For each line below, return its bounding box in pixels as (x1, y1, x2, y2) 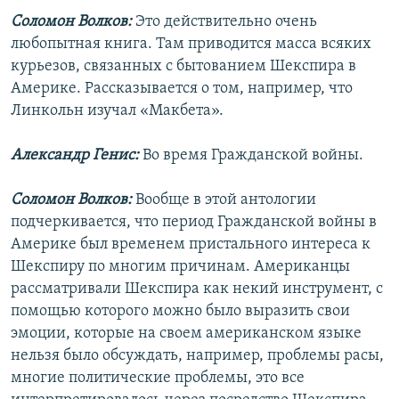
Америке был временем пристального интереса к (11, 236, 370, 254)
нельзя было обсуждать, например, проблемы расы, (11, 347, 384, 365)
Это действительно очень (135, 13, 317, 31)
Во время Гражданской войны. (142, 147, 363, 165)
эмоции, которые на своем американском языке (11, 325, 362, 343)
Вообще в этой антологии (132, 191, 316, 209)
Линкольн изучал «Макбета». (11, 102, 224, 120)
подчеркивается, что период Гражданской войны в (11, 214, 377, 232)
